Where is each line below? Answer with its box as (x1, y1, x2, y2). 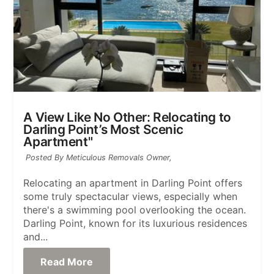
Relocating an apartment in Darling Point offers (23, 177, 243, 190)
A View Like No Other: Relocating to (23, 109, 231, 125)
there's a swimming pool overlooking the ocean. (23, 204, 246, 217)
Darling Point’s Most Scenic (23, 122, 183, 138)
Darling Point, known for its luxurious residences (23, 217, 248, 230)
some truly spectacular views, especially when (23, 190, 238, 203)
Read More (40, 255, 93, 268)
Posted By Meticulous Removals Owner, (26, 153, 172, 163)
